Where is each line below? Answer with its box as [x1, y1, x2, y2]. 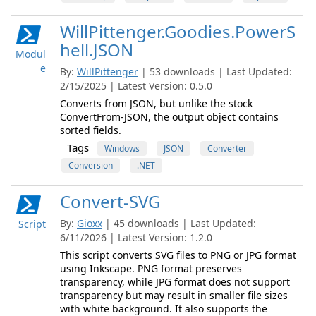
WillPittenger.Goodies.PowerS [60, 20, 296, 43]
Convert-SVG [60, 190, 160, 213]
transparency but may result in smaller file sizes [60, 288, 288, 302]
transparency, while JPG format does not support [60, 275, 290, 288]
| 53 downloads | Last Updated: [141, 65, 292, 78]
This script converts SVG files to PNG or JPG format [60, 248, 296, 262]
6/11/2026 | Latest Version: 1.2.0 [60, 231, 212, 244]
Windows [104, 142, 140, 154]
